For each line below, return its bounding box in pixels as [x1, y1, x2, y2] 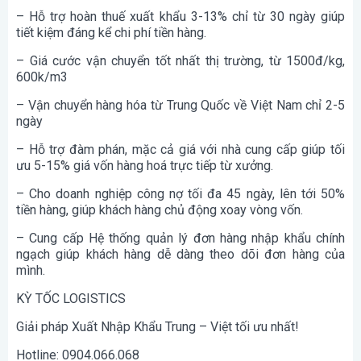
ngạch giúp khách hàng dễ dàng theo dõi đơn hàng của [16, 246, 345, 262]
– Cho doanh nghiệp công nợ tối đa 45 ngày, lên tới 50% [16, 185, 345, 201]
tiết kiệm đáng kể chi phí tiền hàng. [16, 24, 206, 40]
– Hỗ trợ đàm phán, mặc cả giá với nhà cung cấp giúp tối [16, 141, 345, 157]
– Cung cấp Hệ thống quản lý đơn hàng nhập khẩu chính [16, 230, 345, 246]
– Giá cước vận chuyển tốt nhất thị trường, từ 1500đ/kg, [16, 52, 345, 68]
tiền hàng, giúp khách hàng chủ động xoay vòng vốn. [16, 201, 303, 218]
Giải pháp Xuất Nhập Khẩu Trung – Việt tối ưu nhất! [16, 318, 299, 334]
